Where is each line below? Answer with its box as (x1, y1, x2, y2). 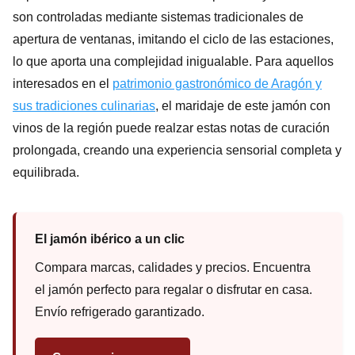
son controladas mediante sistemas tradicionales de (13, 10, 303, 24)
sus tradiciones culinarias (13, 98, 155, 113)
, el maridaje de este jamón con (155, 98, 330, 113)
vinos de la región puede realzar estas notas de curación (13, 120, 330, 135)
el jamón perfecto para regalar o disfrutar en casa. (35, 282, 312, 296)
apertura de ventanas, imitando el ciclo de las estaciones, (13, 32, 334, 46)
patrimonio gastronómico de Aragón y (113, 76, 322, 90)
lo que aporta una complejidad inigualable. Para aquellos (13, 54, 334, 68)
